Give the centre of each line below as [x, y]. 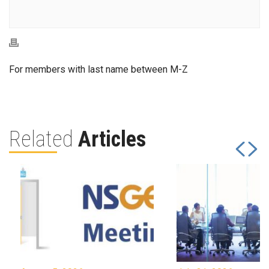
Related [44, 139]
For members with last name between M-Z [98, 69]
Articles [112, 139]
